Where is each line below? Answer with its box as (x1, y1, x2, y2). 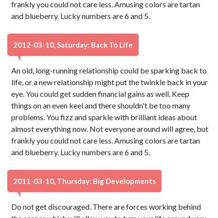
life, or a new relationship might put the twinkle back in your (11, 77, 208, 87)
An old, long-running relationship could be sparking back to (11, 66, 207, 75)
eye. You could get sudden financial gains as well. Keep (11, 89, 190, 98)
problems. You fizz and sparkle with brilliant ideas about (11, 112, 198, 122)
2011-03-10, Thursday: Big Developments (13, 177, 156, 185)
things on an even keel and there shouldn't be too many (11, 101, 191, 110)
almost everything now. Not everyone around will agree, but (11, 124, 209, 133)
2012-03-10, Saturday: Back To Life (13, 40, 133, 49)
